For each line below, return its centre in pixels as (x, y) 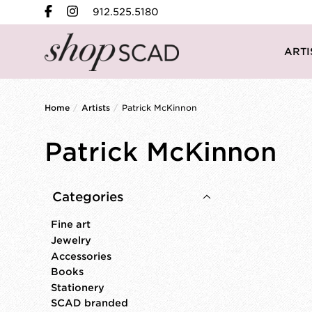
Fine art (70, 225)
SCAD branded (89, 303)
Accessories (81, 256)
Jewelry (71, 240)
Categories (88, 197)
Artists (95, 108)
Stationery (77, 287)
